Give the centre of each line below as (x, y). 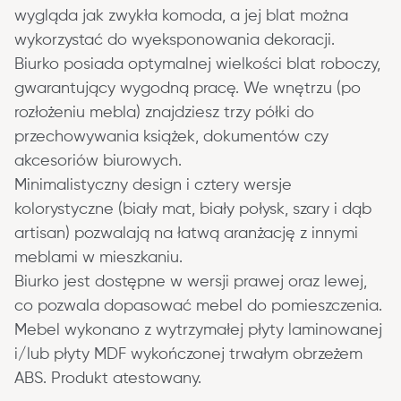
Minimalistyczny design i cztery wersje (155, 185)
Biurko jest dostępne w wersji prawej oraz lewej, (193, 282)
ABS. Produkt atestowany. (108, 378)
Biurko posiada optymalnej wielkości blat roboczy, (200, 64)
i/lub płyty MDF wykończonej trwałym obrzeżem (191, 354)
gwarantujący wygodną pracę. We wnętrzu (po (190, 88)
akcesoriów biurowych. (98, 161)
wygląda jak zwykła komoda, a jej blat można (183, 16)
